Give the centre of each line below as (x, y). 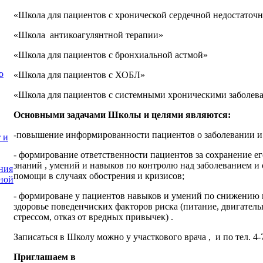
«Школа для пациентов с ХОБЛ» (79, 75)
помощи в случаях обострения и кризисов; (99, 176)
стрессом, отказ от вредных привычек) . (93, 217)
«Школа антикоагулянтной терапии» (88, 35)
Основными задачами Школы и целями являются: (122, 115)
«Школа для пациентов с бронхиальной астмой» (111, 55)
